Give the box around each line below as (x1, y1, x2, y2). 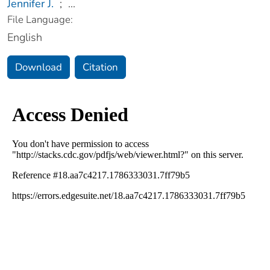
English (7, 30, 42, 45)
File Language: (7, 12, 73, 27)
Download (15, 60, 62, 74)
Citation (83, 60, 118, 74)
